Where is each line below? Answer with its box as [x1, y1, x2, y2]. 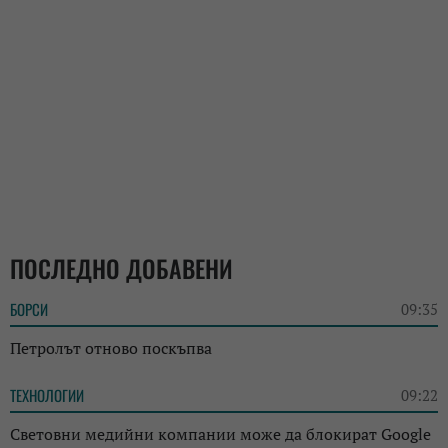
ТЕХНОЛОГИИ [10, 384, 84, 407]
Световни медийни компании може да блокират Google [10, 423, 431, 446]
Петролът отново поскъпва [10, 337, 212, 360]
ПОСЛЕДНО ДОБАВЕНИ [10, 250, 233, 287]
